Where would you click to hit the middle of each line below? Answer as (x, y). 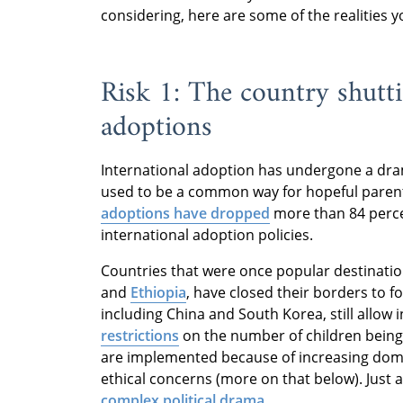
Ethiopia (158, 292)
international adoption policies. (207, 234)
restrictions (140, 335)
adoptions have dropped (185, 213)
